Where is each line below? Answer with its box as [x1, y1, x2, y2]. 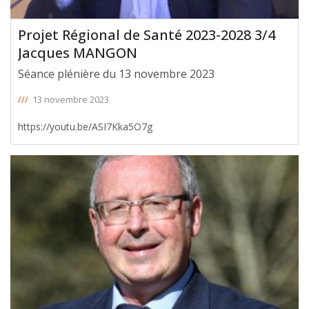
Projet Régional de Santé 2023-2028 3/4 [18, 26, 275, 45]
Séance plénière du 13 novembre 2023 [18, 66, 215, 82]
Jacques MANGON [18, 43, 137, 63]
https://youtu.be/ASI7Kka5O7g [18, 120, 152, 134]
